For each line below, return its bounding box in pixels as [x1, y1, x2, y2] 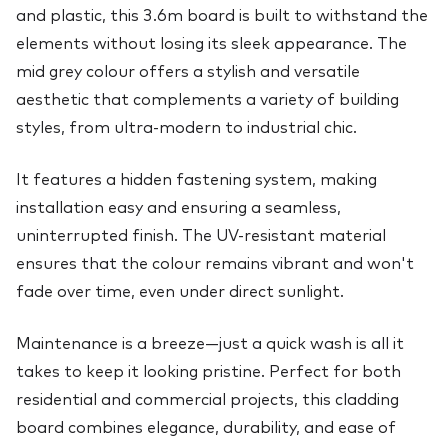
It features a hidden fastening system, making [16, 169, 377, 190]
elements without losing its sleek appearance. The [16, 33, 407, 54]
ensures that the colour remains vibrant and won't [16, 253, 414, 274]
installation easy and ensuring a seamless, [16, 197, 341, 218]
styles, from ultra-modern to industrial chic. [16, 117, 357, 138]
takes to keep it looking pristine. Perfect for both [16, 361, 401, 382]
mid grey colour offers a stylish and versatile [16, 61, 360, 82]
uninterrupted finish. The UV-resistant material [16, 225, 386, 246]
